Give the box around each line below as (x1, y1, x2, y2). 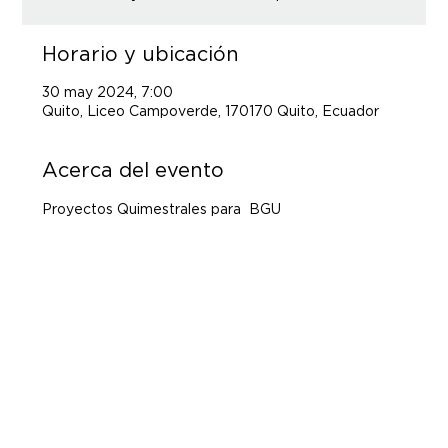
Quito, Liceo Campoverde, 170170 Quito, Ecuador (42, 102, 380, 119)
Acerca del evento (42, 158, 225, 181)
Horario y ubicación (42, 42, 240, 65)
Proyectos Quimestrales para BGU (42, 200, 282, 217)
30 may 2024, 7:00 (42, 83, 174, 100)
